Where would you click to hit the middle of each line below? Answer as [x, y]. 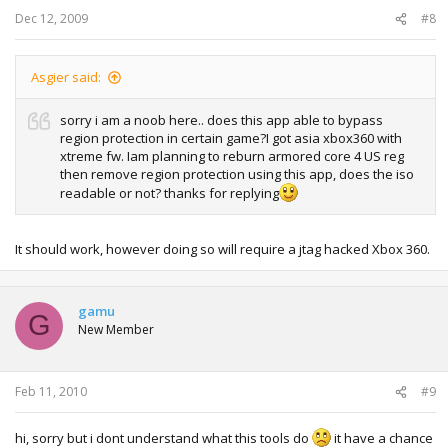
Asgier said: [66, 77]
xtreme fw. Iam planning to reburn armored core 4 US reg [232, 156]
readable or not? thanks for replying [169, 193]
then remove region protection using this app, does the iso [237, 174]
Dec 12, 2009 [51, 19]
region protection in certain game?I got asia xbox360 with [231, 138]
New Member [116, 329]
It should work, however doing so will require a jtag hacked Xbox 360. [222, 248]
